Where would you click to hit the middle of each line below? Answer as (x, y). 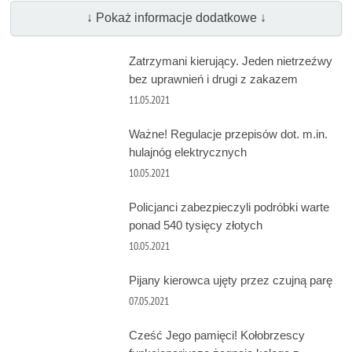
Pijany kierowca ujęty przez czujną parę (230, 280)
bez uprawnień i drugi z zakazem (213, 79)
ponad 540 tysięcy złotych (195, 225)
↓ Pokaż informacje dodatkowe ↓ (176, 18)
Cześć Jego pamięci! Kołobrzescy (216, 335)
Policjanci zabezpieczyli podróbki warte (229, 207)
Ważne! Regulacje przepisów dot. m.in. (228, 134)
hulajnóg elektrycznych (187, 152)
